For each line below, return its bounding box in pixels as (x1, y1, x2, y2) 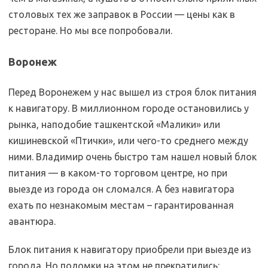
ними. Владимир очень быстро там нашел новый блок (8, 151, 257, 162)
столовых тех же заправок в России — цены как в (8, 9, 235, 20)
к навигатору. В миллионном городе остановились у (8, 103, 249, 114)
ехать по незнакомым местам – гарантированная (8, 200, 234, 211)
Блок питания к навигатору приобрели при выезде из (8, 244, 251, 255)
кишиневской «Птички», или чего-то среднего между (8, 135, 248, 146)
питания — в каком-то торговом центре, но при (8, 167, 227, 178)
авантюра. (8, 216, 56, 227)
